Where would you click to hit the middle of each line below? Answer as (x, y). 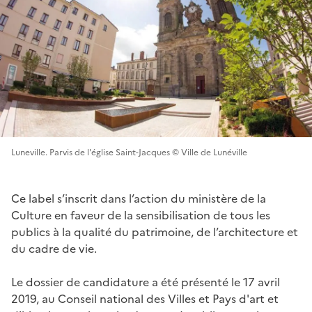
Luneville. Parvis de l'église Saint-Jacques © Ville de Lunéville (129, 152)
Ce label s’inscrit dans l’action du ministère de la (139, 198)
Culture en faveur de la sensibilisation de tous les (141, 215)
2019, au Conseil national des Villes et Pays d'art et (145, 298)
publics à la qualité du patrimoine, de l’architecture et (155, 232)
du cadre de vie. (54, 248)
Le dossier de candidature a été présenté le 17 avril (146, 282)
